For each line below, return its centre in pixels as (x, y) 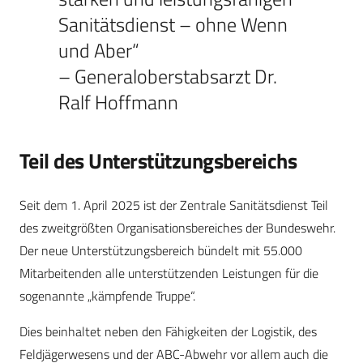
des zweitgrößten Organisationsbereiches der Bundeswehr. (177, 228)
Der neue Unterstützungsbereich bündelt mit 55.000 (161, 251)
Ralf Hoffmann (118, 102)
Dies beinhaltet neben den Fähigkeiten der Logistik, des (168, 332)
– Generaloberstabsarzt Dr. (168, 77)
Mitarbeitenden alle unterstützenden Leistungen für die (169, 273)
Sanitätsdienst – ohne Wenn (173, 25)
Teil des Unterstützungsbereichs (158, 161)
